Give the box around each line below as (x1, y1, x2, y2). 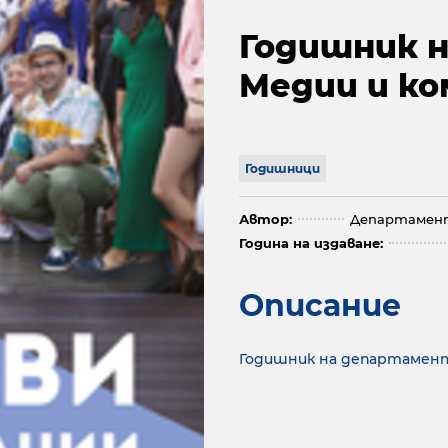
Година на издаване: (239, 235, 383, 251)
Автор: (239, 211, 292, 227)
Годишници (245, 161, 320, 176)
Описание (239, 287, 401, 324)
